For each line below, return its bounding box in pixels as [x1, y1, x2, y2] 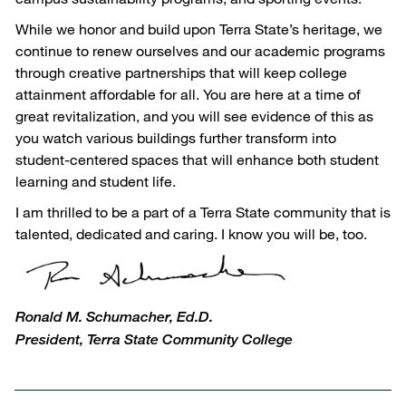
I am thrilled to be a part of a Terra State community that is [15, 203, 391, 220]
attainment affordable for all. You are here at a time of [15, 85, 361, 102]
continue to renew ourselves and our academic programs [15, 42, 385, 59]
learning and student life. [15, 172, 176, 189]
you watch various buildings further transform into [15, 129, 336, 146]
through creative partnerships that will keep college [15, 63, 347, 81]
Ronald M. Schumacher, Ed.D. [15, 307, 213, 325]
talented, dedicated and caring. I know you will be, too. [15, 225, 367, 242]
